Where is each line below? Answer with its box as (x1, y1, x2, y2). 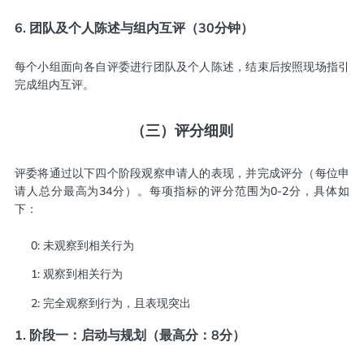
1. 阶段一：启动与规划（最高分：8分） (14, 327, 245, 344)
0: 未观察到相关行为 (30, 237, 134, 253)
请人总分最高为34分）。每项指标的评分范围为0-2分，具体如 (14, 183, 350, 198)
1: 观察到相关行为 (30, 266, 123, 282)
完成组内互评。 (14, 76, 94, 92)
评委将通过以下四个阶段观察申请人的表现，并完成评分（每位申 (14, 165, 350, 180)
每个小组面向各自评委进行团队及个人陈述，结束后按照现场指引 (14, 58, 350, 74)
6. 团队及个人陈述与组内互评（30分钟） (14, 19, 253, 37)
